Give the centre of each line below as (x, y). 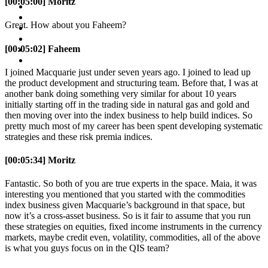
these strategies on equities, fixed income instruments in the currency (133, 227)
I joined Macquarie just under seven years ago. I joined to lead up (128, 72)
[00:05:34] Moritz (40, 160)
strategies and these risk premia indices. (79, 136)
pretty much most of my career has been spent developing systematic (134, 126)
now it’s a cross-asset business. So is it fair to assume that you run (128, 216)
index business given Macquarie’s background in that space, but (125, 205)
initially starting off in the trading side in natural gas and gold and (127, 104)
